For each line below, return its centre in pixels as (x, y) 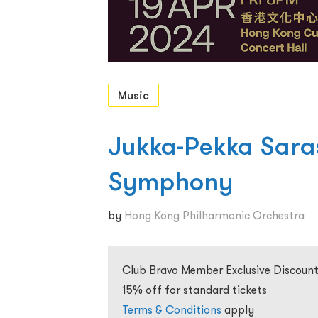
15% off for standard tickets (194, 290)
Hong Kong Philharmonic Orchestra (214, 215)
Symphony (170, 181)
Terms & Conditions (172, 309)
